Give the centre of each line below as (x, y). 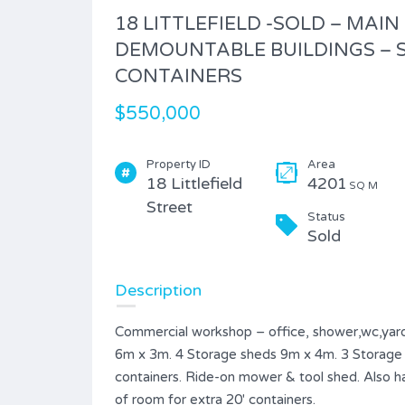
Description (158, 290)
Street (170, 207)
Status (326, 217)
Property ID (179, 164)
